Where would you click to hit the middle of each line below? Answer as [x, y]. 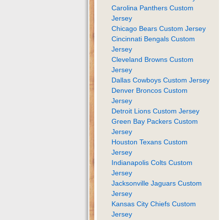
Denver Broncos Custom [150, 90]
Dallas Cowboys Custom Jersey [161, 80]
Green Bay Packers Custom [155, 121]
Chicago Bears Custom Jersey [159, 28]
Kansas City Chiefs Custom [154, 204]
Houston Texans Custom [150, 142]
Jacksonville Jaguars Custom [157, 183]
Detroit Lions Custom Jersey [155, 111]
